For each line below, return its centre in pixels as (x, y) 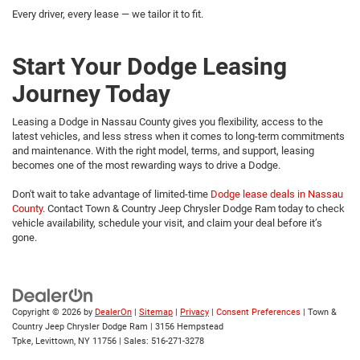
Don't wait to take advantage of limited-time (111, 194)
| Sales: (134, 341)
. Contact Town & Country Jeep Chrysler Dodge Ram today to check (194, 208)
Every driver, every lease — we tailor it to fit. (108, 14)
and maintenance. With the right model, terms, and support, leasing (163, 150)
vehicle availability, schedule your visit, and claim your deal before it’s (167, 223)
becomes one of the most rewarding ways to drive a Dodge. (146, 165)
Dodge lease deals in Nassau (277, 194)
